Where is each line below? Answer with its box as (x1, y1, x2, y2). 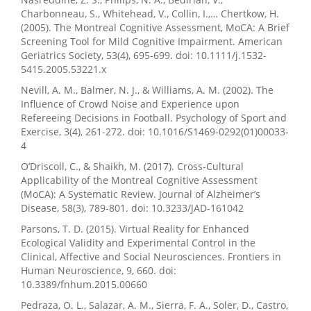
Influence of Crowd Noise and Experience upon (21, 97, 239, 111)
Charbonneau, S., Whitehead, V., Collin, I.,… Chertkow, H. (21, 7, 279, 21)
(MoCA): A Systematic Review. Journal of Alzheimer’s (21, 187, 260, 201)
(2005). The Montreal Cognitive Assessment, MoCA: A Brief (21, 21, 289, 35)
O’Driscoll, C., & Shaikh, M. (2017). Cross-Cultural (21, 160, 244, 174)
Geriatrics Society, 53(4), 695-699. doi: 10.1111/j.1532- (21, 49, 267, 62)
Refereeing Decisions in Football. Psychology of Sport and (21, 111, 287, 125)
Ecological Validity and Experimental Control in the (21, 236, 255, 250)
